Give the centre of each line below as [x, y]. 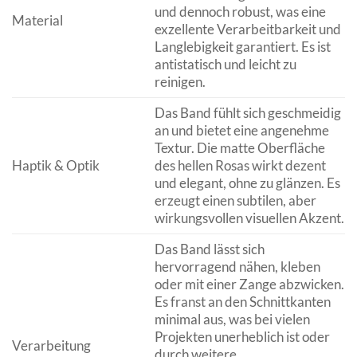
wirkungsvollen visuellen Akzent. [249, 218]
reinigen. [180, 82]
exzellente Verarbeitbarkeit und [247, 29]
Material [37, 21]
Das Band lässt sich [209, 249]
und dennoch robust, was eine [240, 12]
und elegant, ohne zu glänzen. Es [247, 183]
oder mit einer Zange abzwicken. [249, 284]
